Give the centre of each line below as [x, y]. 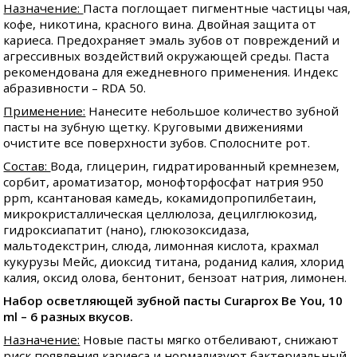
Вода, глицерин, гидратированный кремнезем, [195, 166]
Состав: [27, 166]
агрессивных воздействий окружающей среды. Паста [167, 56]
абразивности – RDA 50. [75, 88]
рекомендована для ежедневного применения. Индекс [171, 72]
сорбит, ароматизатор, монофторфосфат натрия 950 [164, 182]
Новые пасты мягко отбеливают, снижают [210, 340]
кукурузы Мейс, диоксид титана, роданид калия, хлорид [174, 262]
